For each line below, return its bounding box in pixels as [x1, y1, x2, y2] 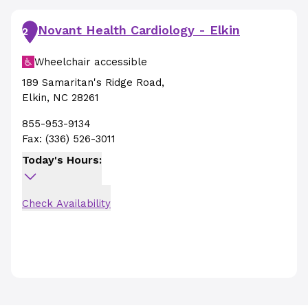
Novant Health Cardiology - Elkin [38, 23, 240, 37]
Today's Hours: [22, 153, 102, 166]
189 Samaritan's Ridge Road [22, 76, 162, 89]
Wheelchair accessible [34, 56, 147, 68]
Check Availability [22, 197, 111, 210]
